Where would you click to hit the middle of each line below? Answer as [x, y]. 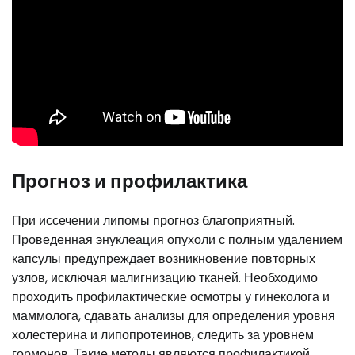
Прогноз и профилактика [130, 181]
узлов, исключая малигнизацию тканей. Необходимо [165, 277]
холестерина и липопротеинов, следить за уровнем [163, 334]
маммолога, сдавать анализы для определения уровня [174, 315]
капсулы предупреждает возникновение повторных [164, 258]
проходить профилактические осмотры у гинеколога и [171, 296]
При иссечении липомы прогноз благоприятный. [153, 220]
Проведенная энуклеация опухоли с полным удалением [177, 239]
